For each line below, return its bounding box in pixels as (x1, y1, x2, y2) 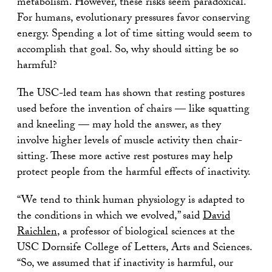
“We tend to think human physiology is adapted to (17, 192, 245, 211)
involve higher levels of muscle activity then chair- (17, 132, 242, 151)
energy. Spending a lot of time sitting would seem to (17, 25, 252, 44)
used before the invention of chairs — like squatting (17, 101, 250, 120)
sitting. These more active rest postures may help (17, 148, 233, 167)
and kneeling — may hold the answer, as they (17, 117, 221, 135)
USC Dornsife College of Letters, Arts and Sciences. (17, 239, 252, 258)
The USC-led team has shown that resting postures (17, 85, 245, 104)
